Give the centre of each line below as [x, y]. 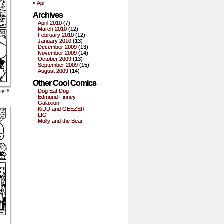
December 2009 [57, 47]
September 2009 [58, 65]
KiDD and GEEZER [61, 109]
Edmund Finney [57, 97]
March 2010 [52, 29]
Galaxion [49, 103]
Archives [48, 15]
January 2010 [55, 41]
